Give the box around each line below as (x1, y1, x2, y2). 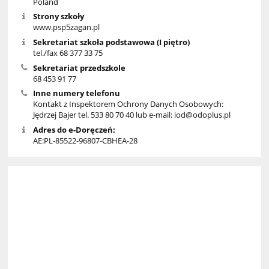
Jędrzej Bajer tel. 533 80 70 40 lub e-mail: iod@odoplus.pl (32, 109, 231, 121)
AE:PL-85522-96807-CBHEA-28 (32, 135, 138, 147)
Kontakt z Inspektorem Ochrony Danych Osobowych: (32, 98, 223, 110)
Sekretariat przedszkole (32, 62, 125, 73)
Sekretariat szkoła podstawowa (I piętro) (32, 37, 190, 48)
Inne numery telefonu (32, 88, 120, 99)
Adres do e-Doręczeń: (32, 124, 115, 136)
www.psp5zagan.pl (32, 22, 100, 33)
